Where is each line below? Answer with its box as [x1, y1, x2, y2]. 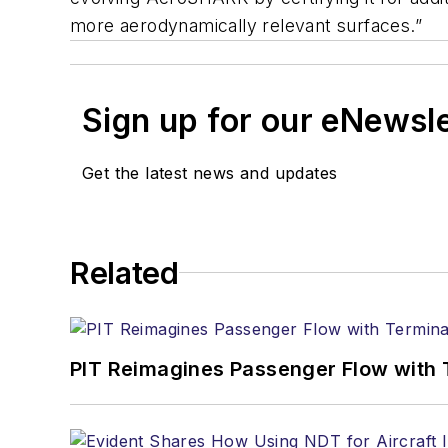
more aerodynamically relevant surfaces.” [70, 14, 422, 36]
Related [70, 254, 179, 291]
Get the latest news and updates [82, 162, 338, 183]
